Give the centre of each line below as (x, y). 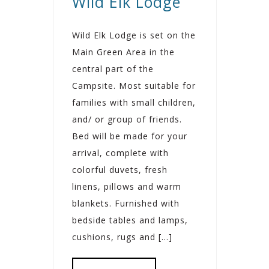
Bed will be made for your (130, 136)
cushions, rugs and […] (122, 237)
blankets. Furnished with (126, 203)
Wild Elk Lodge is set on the (134, 35)
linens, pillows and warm (127, 186)
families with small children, (134, 102)
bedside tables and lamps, (130, 220)
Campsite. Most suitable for (134, 85)
